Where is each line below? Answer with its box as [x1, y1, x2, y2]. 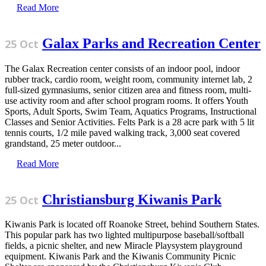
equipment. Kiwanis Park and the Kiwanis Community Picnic [5, 251, 236, 262]
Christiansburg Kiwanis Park [42, 191, 221, 207]
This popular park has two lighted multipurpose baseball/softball [5, 230, 244, 240]
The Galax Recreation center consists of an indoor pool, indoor [5, 63, 240, 74]
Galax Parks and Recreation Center [42, 35, 261, 51]
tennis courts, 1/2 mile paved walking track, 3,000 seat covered [5, 127, 240, 138]
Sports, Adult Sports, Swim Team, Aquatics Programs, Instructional [5, 106, 256, 116]
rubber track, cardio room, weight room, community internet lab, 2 [5, 74, 252, 84]
